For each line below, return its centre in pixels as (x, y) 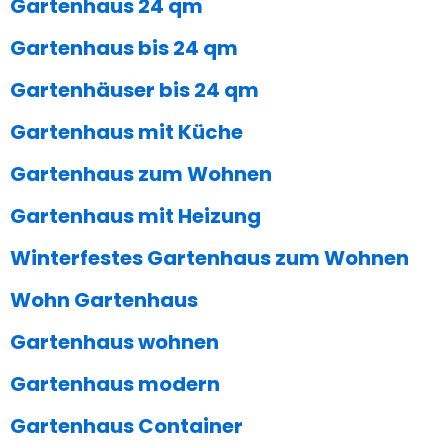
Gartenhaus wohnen (114, 342)
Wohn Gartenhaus (104, 300)
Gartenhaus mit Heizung (135, 216)
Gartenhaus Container (126, 426)
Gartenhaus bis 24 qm (124, 48)
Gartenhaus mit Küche (126, 132)
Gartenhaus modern (115, 384)
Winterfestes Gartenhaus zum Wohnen (209, 258)
